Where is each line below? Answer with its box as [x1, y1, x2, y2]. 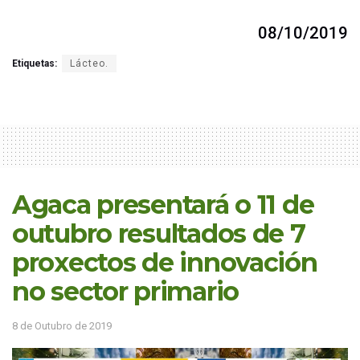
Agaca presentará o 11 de [12, 188, 314, 220]
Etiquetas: [12, 57, 57, 69]
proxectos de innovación [12, 246, 317, 278]
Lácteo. [70, 57, 108, 69]
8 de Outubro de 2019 [12, 320, 112, 333]
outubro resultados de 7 [12, 217, 305, 249]
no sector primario [12, 275, 239, 307]
